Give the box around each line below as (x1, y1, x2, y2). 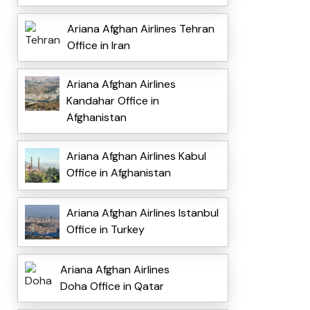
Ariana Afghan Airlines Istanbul (66, 206, 219, 221)
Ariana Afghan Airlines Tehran (66, 21, 215, 37)
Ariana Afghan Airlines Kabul (66, 149, 206, 164)
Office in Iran (66, 38, 130, 53)
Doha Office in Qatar (60, 279, 164, 294)
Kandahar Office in (66, 93, 159, 109)
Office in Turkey (66, 222, 145, 237)
